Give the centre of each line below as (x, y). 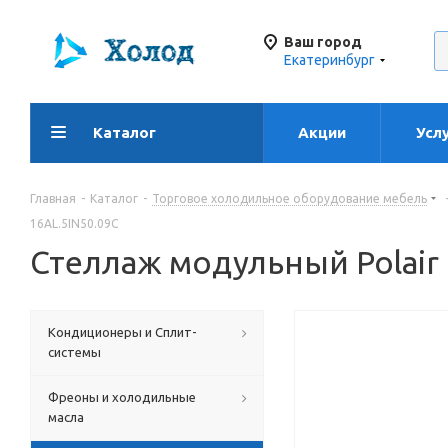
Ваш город (323, 42)
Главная (53, 198)
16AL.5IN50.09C (74, 223)
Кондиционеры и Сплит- (122, 332)
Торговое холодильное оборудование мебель (289, 198)
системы (74, 352)
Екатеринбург (329, 60)
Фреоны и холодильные (122, 397)
